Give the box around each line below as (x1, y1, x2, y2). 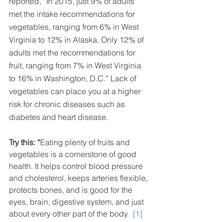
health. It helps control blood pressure (9, 161, 145, 171)
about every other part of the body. (9, 208, 133, 219)
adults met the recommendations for (9, 47, 137, 57)
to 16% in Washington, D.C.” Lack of (9, 73, 138, 83)
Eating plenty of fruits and (40, 137, 132, 147)
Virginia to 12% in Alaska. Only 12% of (9, 34, 146, 45)
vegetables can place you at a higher (9, 86, 143, 96)
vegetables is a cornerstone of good (9, 149, 138, 159)
